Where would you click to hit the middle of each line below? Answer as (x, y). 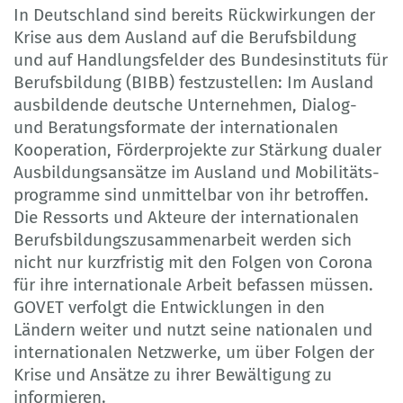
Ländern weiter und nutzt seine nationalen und (193, 329)
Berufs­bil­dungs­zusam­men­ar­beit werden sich (183, 239)
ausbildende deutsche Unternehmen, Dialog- (185, 104)
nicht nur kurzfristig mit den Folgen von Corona (193, 262)
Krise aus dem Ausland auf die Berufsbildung (185, 37)
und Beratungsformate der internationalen (176, 127)
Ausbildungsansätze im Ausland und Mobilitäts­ (197, 172)
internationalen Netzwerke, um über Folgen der (194, 352)
